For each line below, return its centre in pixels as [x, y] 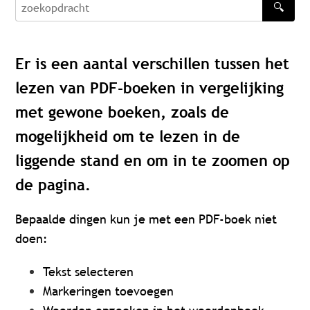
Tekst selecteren [89, 272]
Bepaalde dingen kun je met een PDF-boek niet [146, 219]
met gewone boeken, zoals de [122, 112]
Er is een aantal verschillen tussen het [153, 64]
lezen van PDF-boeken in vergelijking [150, 88]
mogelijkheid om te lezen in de [128, 137]
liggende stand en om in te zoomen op [153, 161]
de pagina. [53, 185]
